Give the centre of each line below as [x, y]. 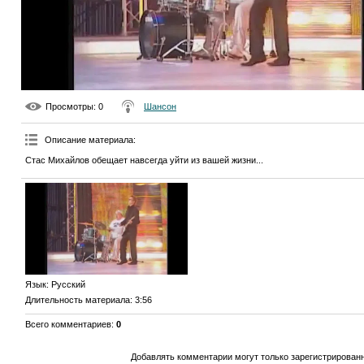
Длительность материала [78, 299]
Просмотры [69, 107]
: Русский [66, 284]
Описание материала [89, 140]
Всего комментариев [68, 324]
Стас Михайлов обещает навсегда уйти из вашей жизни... [144, 160]
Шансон [160, 107]
